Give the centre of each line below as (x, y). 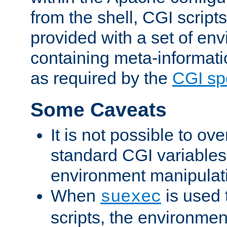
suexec (131, 197)
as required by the (101, 78)
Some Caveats (99, 110)
